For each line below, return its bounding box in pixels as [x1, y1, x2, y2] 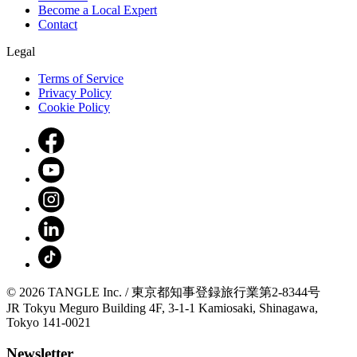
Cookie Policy [38, 100, 110, 115]
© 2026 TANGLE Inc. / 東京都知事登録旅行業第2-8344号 [6, 285, 320, 300]
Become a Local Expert [38, 3, 157, 18]
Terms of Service [38, 72, 124, 86]
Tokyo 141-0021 [6, 316, 91, 330]
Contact [38, 18, 77, 32]
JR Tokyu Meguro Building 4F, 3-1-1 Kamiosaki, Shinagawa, [6, 301, 318, 316]
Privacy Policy [38, 86, 112, 100]
